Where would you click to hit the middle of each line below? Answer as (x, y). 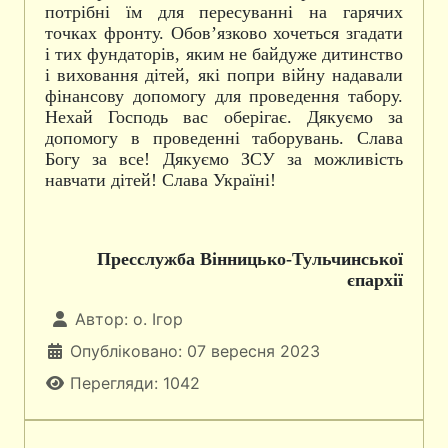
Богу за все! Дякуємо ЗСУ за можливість (224, 159)
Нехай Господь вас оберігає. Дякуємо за (224, 117)
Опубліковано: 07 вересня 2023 (195, 351)
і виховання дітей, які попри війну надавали (224, 75)
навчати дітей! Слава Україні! (160, 180)
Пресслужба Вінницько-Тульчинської (250, 259)
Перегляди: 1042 (135, 383)
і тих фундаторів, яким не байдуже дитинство (224, 54)
